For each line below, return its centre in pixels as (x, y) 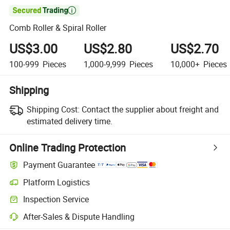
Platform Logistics (57, 182)
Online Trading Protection (68, 147)
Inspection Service (56, 199)
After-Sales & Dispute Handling (79, 216)
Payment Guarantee (59, 165)
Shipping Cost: (53, 109)
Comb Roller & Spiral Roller (58, 28)
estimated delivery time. (69, 121)
